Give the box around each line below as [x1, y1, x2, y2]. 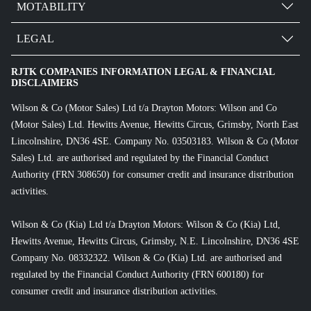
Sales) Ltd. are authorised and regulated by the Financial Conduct [11, 152, 269, 163]
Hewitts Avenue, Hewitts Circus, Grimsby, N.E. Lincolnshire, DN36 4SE [11, 235, 299, 246]
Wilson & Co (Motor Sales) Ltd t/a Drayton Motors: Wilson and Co [11, 102, 277, 113]
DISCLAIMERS [11, 77, 78, 88]
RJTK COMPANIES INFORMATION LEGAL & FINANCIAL [11, 66, 274, 77]
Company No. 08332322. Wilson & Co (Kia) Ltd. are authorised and [11, 252, 282, 263]
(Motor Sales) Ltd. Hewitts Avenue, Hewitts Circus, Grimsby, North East [11, 119, 299, 130]
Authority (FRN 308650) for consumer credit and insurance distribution [11, 169, 294, 180]
